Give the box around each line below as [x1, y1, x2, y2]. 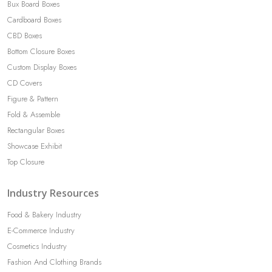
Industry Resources [7, 186, 99, 200]
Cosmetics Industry [7, 240, 67, 252]
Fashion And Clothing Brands [7, 256, 101, 268]
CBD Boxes [7, 29, 42, 41]
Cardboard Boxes [7, 13, 61, 25]
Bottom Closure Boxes [7, 45, 75, 57]
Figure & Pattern [7, 92, 58, 104]
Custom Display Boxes [7, 61, 76, 73]
